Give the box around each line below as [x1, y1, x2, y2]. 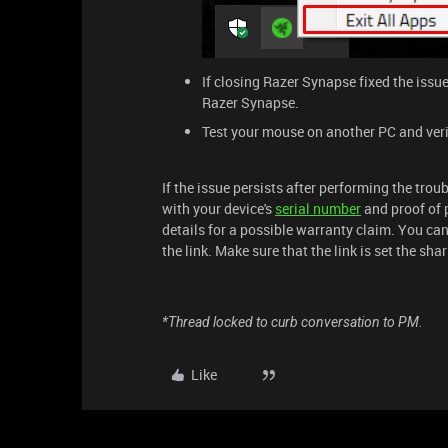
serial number [275, 199, 361, 218]
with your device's [162, 199, 275, 218]
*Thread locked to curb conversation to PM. [162, 314, 423, 330]
